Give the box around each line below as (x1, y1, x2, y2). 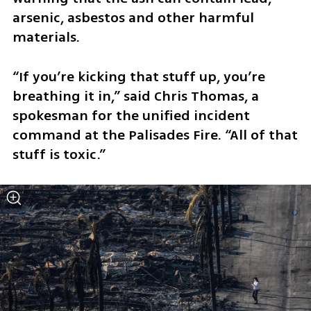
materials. (12, 27, 80, 48)
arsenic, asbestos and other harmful (12, 8, 254, 28)
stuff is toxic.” (12, 144, 106, 165)
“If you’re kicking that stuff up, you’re (12, 66, 265, 87)
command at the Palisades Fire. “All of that (12, 124, 298, 145)
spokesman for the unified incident (12, 105, 250, 126)
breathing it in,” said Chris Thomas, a (12, 85, 259, 106)
